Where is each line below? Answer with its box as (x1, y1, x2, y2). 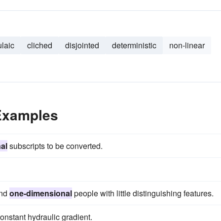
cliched (27, 39, 52, 51)
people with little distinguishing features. (72, 187, 214, 199)
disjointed (65, 39, 99, 51)
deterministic (112, 39, 156, 51)
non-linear (169, 39, 205, 51)
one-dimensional (9, 187, 72, 199)
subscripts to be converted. (7, 140, 103, 151)
